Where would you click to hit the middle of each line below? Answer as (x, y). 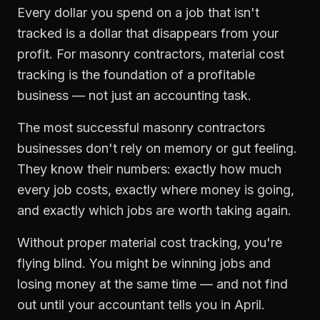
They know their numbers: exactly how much (149, 169)
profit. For (48, 54)
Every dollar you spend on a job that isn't (138, 12)
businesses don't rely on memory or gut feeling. (157, 148)
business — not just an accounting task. (134, 95)
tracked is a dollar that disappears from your (148, 33)
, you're (260, 242)
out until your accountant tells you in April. (141, 305)
